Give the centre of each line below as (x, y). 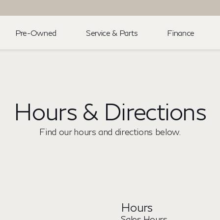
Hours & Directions (110, 111)
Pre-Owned (36, 32)
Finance (181, 32)
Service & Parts (112, 32)
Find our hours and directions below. (110, 132)
